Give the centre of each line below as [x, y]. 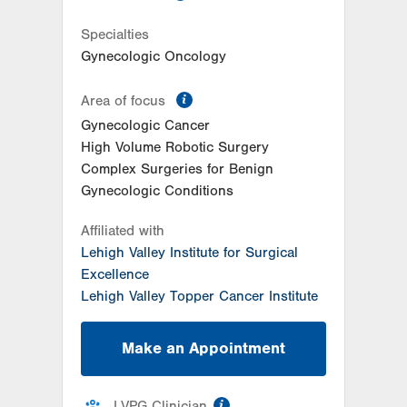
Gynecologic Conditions [157, 190]
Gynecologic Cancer [145, 125]
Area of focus [125, 100]
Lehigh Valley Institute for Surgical [189, 252]
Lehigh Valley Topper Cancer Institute [199, 296]
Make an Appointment [203, 348]
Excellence [115, 274]
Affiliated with [123, 230]
